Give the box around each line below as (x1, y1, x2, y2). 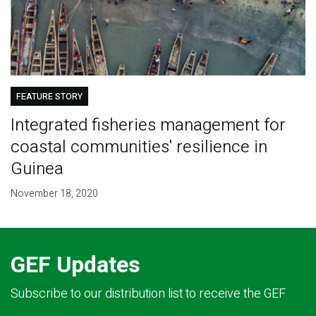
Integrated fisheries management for (10, 113, 286, 138)
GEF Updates (11, 248, 140, 282)
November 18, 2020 (10, 186, 98, 202)
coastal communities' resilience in (10, 135, 267, 160)
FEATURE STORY (16, 90, 83, 104)
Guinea (10, 157, 63, 182)
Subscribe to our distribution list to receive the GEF (11, 284, 286, 304)
